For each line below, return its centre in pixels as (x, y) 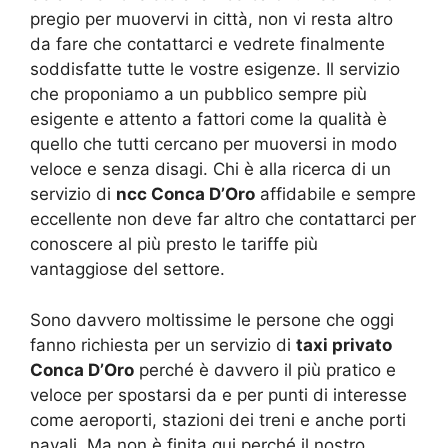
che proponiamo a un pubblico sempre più (198, 94)
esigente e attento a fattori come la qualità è (208, 119)
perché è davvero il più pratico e (265, 369)
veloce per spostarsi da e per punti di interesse (218, 394)
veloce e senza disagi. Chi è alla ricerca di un (210, 169)
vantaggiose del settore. (127, 269)
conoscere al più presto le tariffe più (174, 244)
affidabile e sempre (335, 194)
